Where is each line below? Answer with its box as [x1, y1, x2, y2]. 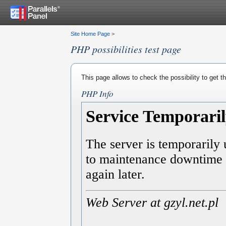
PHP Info [81, 88, 114, 99]
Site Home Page [71, 31, 110, 37]
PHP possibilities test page [71, 42, 181, 55]
